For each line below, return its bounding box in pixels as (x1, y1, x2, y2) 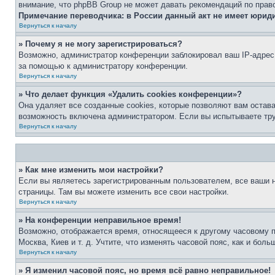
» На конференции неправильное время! (18, 215, 181, 225)
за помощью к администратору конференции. (18, 61, 188, 71)
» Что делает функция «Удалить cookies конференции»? (18, 90, 242, 99)
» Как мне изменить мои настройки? (18, 165, 163, 174)
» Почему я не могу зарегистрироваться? (18, 39, 182, 48)
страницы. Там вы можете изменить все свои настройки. (18, 187, 229, 196)
